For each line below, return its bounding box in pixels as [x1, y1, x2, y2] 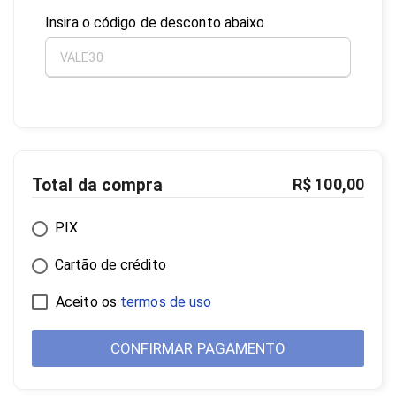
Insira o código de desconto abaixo [45, 13, 265, 31]
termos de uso [120, 293, 212, 310]
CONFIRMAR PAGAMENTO [110, 339, 286, 357]
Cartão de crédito [55, 255, 166, 273]
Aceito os [56, 293, 121, 310]
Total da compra [32, 174, 164, 195]
